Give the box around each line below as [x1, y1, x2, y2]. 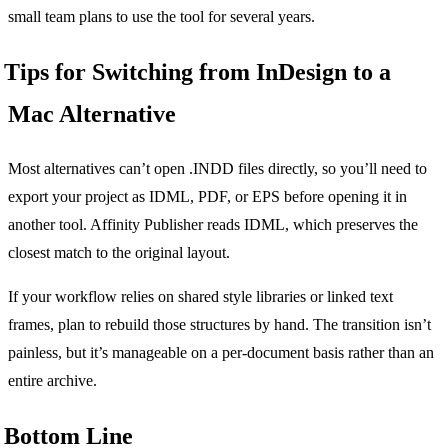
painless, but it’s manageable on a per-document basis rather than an [8, 343, 434, 361]
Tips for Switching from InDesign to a [4, 58, 391, 85]
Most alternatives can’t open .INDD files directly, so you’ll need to [8, 159, 427, 177]
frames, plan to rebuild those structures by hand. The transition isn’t [8, 315, 431, 333]
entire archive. [8, 371, 97, 389]
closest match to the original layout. [8, 243, 230, 261]
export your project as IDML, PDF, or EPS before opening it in [8, 187, 407, 205]
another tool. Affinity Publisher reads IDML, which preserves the [8, 215, 418, 233]
